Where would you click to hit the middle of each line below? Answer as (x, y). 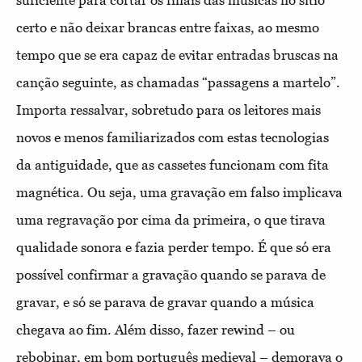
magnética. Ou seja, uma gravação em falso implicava (179, 192)
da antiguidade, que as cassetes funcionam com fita (173, 164)
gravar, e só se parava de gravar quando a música (165, 302)
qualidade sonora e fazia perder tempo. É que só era (174, 247)
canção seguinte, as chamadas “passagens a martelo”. (178, 82)
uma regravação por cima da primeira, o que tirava (171, 219)
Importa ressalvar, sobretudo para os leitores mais (168, 109)
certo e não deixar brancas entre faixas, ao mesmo (168, 27)
